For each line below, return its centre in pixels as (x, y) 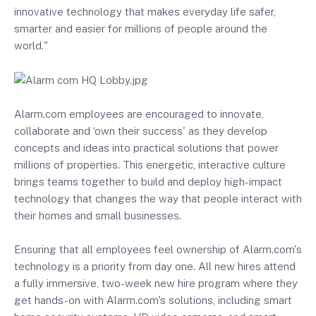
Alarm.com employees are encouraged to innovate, (139, 114)
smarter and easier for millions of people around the (141, 29)
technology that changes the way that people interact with (158, 199)
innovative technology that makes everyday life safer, (145, 12)
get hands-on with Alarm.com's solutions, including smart (153, 300)
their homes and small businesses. (98, 216)
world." (31, 46)
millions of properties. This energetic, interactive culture (150, 165)
